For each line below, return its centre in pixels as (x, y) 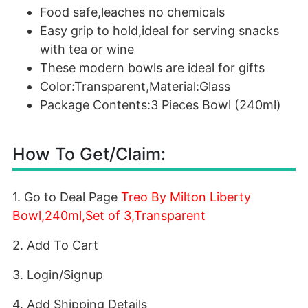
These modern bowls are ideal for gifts (152, 68)
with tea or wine (87, 49)
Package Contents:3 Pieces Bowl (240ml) (161, 105)
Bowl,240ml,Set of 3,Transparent (109, 216)
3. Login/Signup (58, 275)
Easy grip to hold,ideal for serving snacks (159, 31)
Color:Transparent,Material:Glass (135, 86)
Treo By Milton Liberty (186, 197)
